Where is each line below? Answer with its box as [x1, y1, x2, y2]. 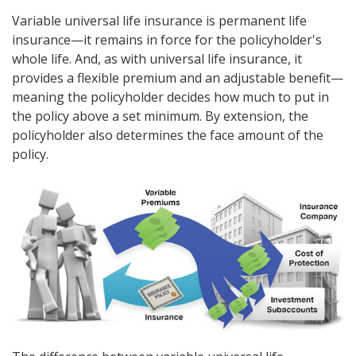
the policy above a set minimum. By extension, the [12, 107, 308, 125]
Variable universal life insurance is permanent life [12, 12, 307, 29]
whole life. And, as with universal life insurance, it [12, 50, 302, 68]
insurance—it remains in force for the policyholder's [12, 31, 322, 48]
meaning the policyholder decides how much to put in [12, 88, 329, 106]
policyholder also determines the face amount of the [12, 126, 323, 144]
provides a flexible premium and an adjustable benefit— [12, 69, 343, 87]
